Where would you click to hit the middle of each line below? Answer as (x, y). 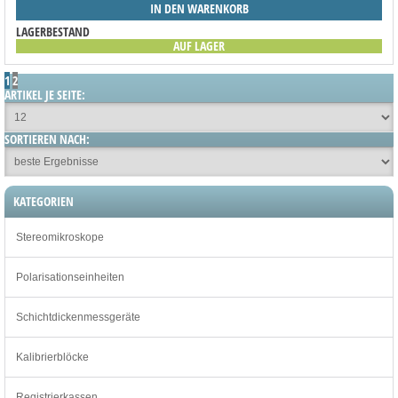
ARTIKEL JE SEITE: (45, 95)
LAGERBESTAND (53, 32)
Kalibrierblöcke (52, 357)
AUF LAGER (199, 46)
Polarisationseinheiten (70, 277)
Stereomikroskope (60, 237)
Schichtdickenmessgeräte (78, 317)
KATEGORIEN (44, 201)
